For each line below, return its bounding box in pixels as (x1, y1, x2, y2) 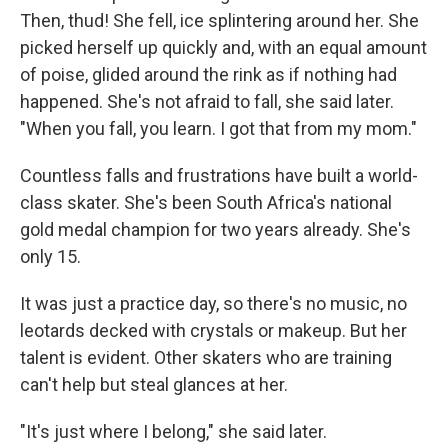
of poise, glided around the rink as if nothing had (20, 63, 397, 85)
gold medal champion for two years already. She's (20, 218, 411, 240)
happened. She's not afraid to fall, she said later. (20, 90, 394, 112)
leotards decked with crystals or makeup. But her (20, 319, 407, 341)
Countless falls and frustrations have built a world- (20, 164, 418, 186)
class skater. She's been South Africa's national (20, 191, 392, 213)
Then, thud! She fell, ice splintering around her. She (20, 9, 419, 31)
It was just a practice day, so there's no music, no (20, 292, 407, 314)
